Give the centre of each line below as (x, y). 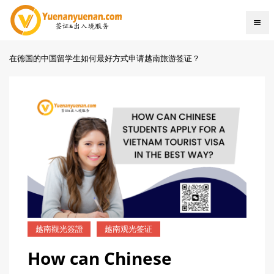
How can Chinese (100, 258)
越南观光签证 (129, 229)
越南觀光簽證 (59, 229)
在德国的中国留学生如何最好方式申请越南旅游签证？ (105, 58)
